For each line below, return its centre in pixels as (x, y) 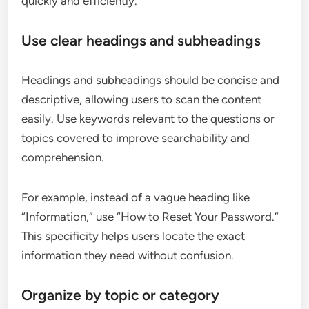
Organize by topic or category (121, 295)
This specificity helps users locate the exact (133, 236)
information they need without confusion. (128, 256)
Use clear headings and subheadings (141, 41)
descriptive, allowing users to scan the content (142, 100)
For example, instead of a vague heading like (136, 198)
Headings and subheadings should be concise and (151, 80)
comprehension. (63, 158)
